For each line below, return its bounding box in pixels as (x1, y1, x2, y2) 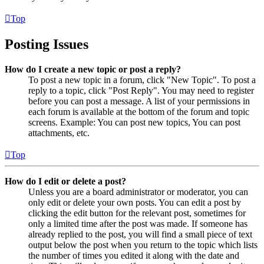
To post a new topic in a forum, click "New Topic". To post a (28, 74, 256, 85)
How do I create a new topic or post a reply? (5, 64, 181, 74)
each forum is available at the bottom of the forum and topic (28, 106, 249, 117)
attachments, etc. (28, 127, 90, 138)
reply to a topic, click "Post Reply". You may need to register (28, 85, 254, 95)
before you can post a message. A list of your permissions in (28, 95, 250, 106)
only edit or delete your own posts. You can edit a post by (28, 197, 241, 207)
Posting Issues (5, 36, 88, 52)
